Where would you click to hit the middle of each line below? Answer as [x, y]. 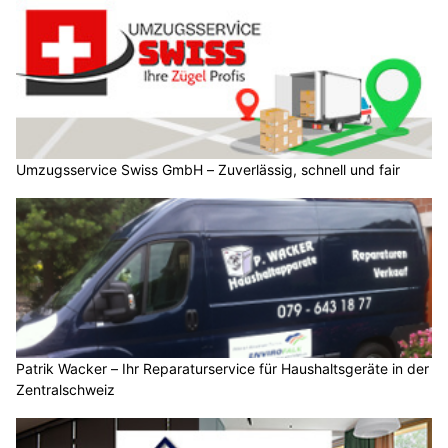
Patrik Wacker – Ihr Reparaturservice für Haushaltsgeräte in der [222, 368]
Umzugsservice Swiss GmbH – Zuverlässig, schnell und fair [208, 170]
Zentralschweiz [65, 389]
